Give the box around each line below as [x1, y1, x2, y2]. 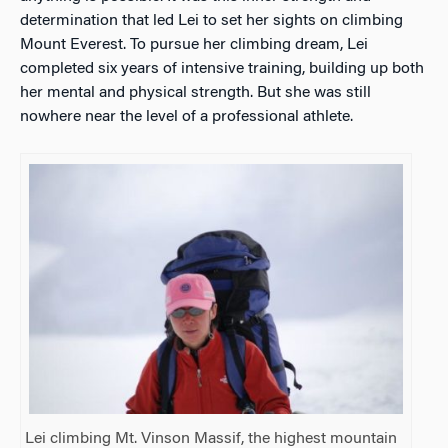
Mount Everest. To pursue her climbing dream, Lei [20, 37, 368, 54]
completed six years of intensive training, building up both [20, 61, 424, 78]
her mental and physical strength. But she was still [20, 85, 371, 102]
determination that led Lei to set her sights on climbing [20, 13, 403, 30]
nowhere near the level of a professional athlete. [20, 109, 353, 126]
